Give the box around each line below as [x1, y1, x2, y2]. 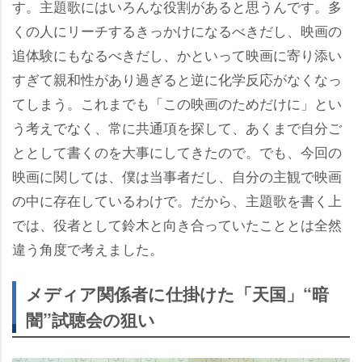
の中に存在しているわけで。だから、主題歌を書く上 [12, 190, 342, 210]
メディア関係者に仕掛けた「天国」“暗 [26, 281, 329, 306]
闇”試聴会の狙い [26, 307, 155, 332]
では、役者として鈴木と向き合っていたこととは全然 [12, 214, 342, 234]
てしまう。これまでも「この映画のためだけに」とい [12, 93, 342, 113]
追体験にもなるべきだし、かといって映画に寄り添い [12, 44, 342, 65]
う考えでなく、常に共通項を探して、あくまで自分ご [12, 117, 342, 137]
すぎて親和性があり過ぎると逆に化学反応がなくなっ [12, 69, 342, 89]
